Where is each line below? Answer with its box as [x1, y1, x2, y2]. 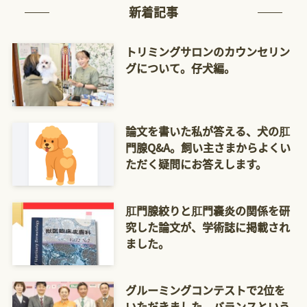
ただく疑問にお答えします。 [125, 156, 267, 173]
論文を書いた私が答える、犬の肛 [125, 123, 290, 140]
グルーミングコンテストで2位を [125, 281, 285, 298]
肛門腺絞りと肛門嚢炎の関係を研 [125, 201, 290, 219]
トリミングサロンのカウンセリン [125, 43, 290, 60]
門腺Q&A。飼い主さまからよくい [125, 139, 291, 156]
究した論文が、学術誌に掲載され [125, 218, 290, 235]
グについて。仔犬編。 [125, 60, 235, 77]
